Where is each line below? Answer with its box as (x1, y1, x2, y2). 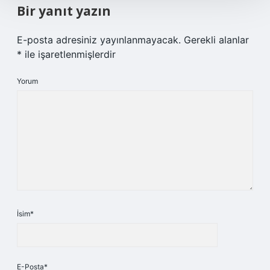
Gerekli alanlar (184, 34, 249, 46)
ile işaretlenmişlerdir (22, 48, 116, 60)
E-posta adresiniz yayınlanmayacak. (17, 34, 181, 46)
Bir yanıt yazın (17, 2, 111, 19)
